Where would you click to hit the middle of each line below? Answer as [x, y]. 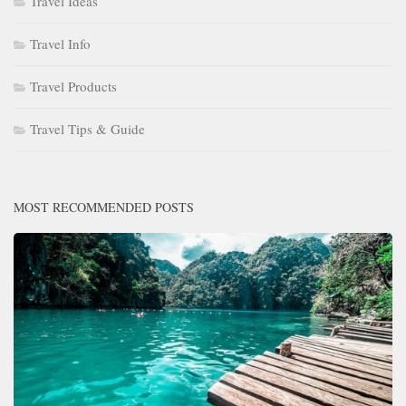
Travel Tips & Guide [87, 129]
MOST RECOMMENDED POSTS [104, 208]
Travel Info [60, 44]
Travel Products [73, 87]
